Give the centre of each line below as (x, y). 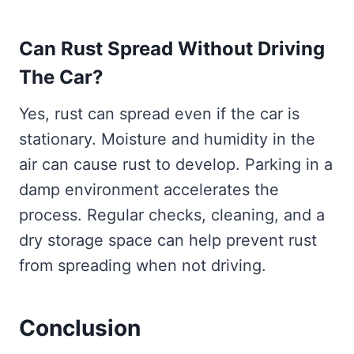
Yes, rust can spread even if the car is (159, 113)
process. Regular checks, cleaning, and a (172, 215)
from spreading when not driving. (143, 265)
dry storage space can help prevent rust (168, 240)
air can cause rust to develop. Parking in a (176, 164)
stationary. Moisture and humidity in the (167, 139)
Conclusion (80, 328)
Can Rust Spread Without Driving (172, 48)
